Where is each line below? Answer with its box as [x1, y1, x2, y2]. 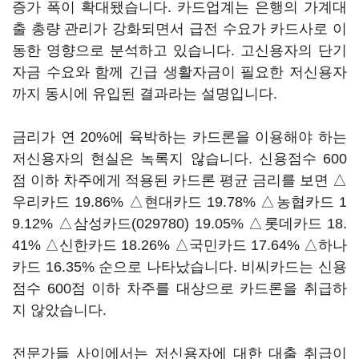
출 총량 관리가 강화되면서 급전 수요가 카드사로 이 [12, 21, 347, 37]
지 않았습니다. [12, 302, 107, 318]
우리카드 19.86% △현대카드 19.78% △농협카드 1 [12, 194, 347, 210]
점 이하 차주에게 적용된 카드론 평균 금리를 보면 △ [12, 172, 347, 188]
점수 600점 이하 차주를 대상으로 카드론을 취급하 [12, 280, 347, 296]
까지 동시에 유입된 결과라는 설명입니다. [12, 86, 277, 102]
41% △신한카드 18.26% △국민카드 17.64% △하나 [12, 237, 347, 253]
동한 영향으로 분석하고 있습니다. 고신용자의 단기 [12, 42, 347, 58]
